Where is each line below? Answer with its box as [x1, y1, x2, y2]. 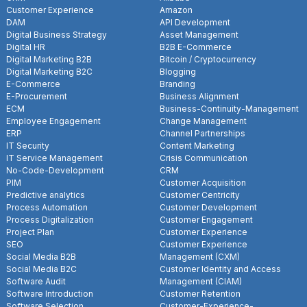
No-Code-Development [6, 164, 104, 175]
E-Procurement [6, 90, 67, 101]
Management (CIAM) [160, 275, 242, 286]
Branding [160, 78, 195, 89]
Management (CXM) [160, 251, 240, 262]
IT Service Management [6, 152, 103, 163]
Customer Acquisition [160, 177, 246, 188]
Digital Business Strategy [6, 29, 107, 40]
